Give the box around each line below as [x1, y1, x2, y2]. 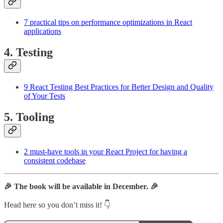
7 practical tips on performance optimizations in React [24, 18, 192, 27]
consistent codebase [24, 156, 86, 165]
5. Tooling [4, 111, 54, 124]
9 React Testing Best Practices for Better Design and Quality [24, 83, 214, 92]
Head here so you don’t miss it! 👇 [4, 201, 111, 210]
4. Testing [4, 46, 53, 59]
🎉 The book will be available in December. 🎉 [4, 182, 158, 191]
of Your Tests [24, 92, 65, 101]
